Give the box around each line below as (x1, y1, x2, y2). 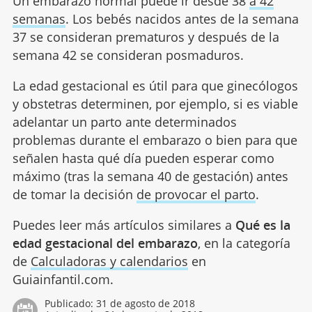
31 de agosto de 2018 (95, 296, 195, 310)
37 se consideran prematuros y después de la (12, 28, 279, 45)
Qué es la (235, 216, 290, 233)
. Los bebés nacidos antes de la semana (65, 10, 299, 27)
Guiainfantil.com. (12, 270, 114, 288)
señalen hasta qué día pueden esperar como (12, 149, 274, 166)
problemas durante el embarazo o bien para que (12, 131, 297, 148)
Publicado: (44, 296, 96, 310)
